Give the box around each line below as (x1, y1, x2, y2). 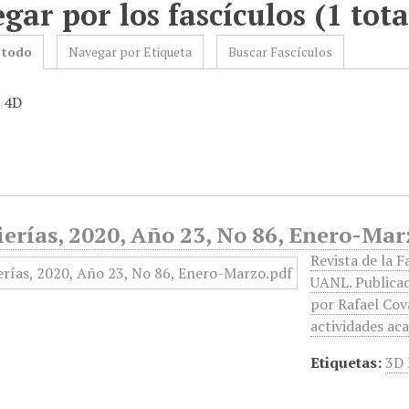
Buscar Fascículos (228, 43, 333, 60)
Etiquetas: (310, 352, 383, 372)
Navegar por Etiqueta (68, 43, 193, 60)
